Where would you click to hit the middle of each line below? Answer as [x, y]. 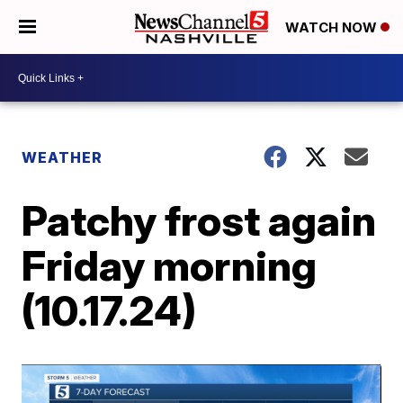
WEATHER [63, 157]
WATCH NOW [333, 28]
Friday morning [170, 265]
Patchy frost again [199, 220]
